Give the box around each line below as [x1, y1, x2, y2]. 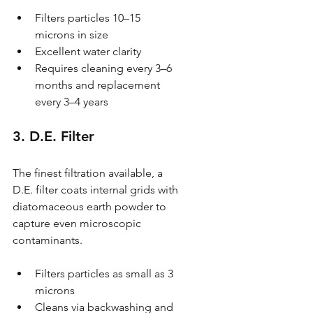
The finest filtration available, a [13, 166, 166, 180]
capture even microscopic [13, 216, 144, 230]
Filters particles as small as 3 [35, 266, 176, 280]
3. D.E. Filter [13, 127, 94, 145]
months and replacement [35, 78, 163, 92]
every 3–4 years [35, 94, 108, 108]
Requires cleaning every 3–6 [35, 61, 175, 75]
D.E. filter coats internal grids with [13, 182, 181, 196]
